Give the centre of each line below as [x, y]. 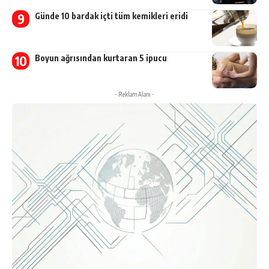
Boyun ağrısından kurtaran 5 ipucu [101, 58]
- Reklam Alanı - [134, 94]
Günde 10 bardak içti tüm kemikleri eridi [111, 16]
